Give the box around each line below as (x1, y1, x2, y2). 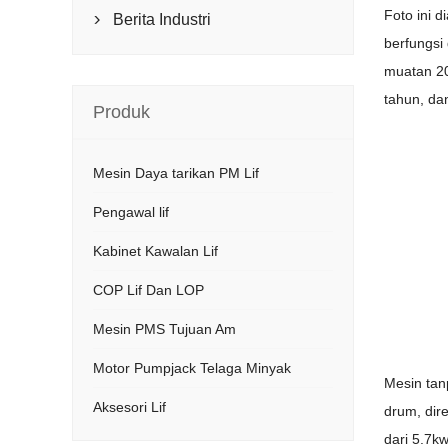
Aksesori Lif (93, 399, 166, 415)
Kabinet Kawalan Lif (93, 243, 218, 259)
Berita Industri (113, 11, 211, 28)
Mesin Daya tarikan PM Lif (93, 165, 259, 181)
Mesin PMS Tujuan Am (93, 321, 236, 337)
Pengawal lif (93, 204, 169, 220)
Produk (93, 102, 150, 122)
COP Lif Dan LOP (93, 282, 204, 298)
